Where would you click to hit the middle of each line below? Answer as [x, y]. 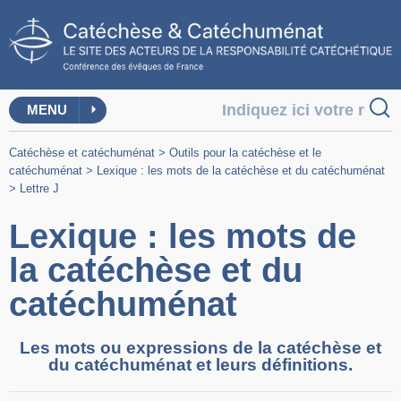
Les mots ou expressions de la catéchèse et [200, 348]
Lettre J [39, 189]
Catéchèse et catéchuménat [82, 153]
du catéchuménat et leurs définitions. [200, 365]
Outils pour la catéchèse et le [245, 153]
